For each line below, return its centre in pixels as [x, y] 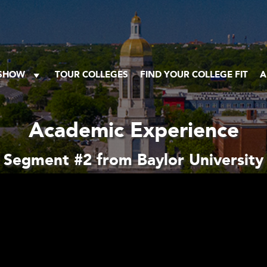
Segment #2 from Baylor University [133, 159]
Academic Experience [133, 130]
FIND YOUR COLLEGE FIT [194, 74]
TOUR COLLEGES [91, 74]
